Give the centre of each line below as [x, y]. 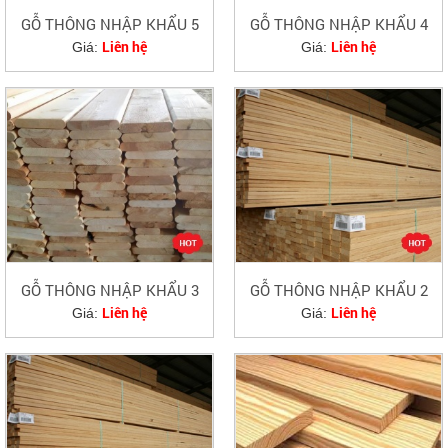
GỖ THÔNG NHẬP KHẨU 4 [338, 24]
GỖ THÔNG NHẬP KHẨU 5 [109, 24]
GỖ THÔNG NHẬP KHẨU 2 [338, 289]
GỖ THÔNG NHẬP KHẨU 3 [109, 289]
